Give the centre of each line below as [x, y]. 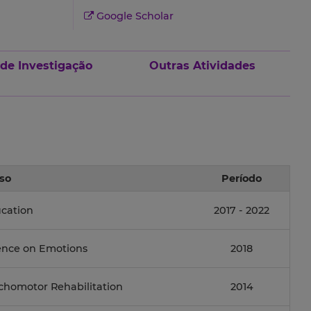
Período [242, 179]
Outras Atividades [202, 66]
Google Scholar [133, 16]
